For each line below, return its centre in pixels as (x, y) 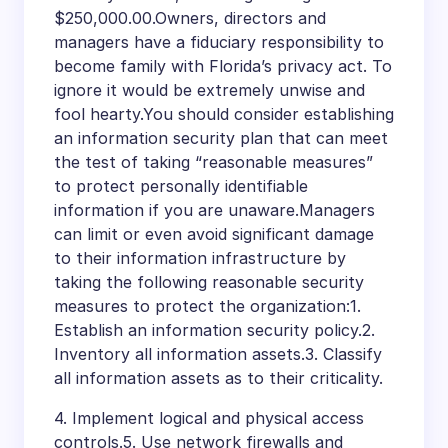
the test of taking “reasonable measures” (213, 161)
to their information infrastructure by (200, 257)
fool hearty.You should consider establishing (224, 113)
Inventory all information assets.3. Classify (218, 353)
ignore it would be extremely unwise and (209, 89)
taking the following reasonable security (209, 281)
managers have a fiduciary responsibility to (219, 41)
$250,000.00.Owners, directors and (190, 17)
